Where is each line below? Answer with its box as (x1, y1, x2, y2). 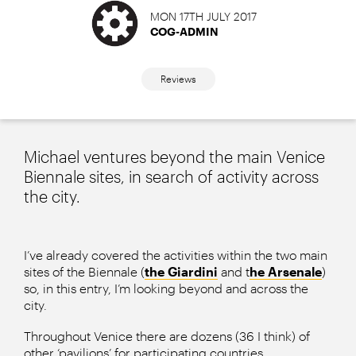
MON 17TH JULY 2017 (149, 9, 257, 23)
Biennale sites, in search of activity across (24, 167, 319, 186)
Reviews (160, 72, 196, 84)
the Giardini (145, 264, 218, 279)
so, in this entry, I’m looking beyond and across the (24, 281, 308, 296)
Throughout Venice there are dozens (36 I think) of (24, 328, 310, 343)
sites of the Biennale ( (24, 264, 145, 279)
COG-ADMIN (149, 24, 219, 38)
